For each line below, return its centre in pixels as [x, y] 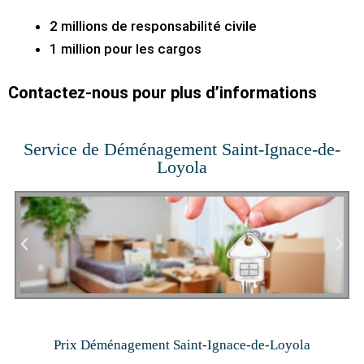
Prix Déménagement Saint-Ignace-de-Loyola [182, 344]
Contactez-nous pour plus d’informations [162, 92]
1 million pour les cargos [126, 49]
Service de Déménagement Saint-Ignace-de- [182, 149]
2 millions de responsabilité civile [153, 26]
